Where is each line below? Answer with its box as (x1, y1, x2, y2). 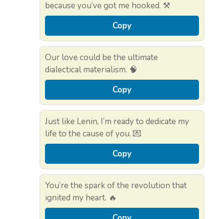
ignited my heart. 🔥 (45, 192, 117, 204)
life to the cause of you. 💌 (45, 128, 141, 140)
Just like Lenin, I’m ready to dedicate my (45, 116, 189, 128)
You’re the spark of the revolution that (45, 180, 187, 192)
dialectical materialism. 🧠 (45, 64, 137, 76)
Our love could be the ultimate (45, 52, 158, 64)
